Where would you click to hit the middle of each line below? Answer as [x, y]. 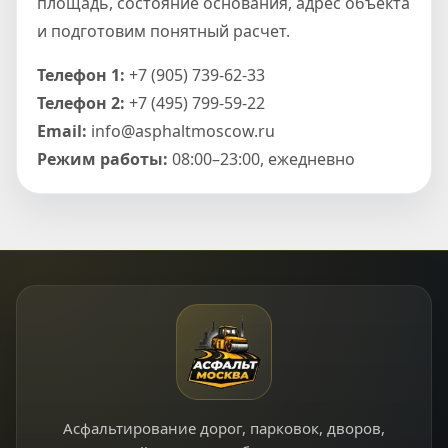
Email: [62, 131]
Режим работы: [102, 159]
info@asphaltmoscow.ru [181, 131]
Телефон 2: [81, 103]
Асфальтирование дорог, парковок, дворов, [224, 428]
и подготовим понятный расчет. [163, 31]
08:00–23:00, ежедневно [261, 159]
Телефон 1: [81, 75]
